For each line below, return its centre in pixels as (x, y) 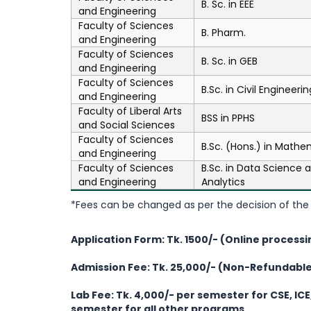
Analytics (223, 182)
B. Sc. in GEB (229, 61)
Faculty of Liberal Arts (130, 111)
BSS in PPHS (228, 118)
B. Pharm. (224, 33)
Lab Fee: (92, 295)
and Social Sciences (127, 125)
